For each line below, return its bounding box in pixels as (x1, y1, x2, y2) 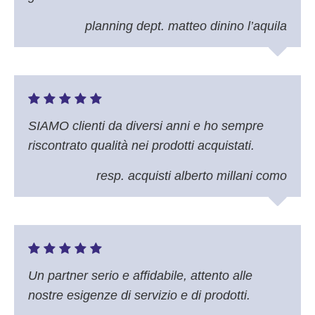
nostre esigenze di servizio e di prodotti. (28, 288, 250, 303)
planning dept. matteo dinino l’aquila (85, 19, 287, 34)
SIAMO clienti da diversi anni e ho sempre (28, 119, 264, 134)
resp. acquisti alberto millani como (96, 169, 287, 184)
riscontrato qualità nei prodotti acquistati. (28, 139, 255, 153)
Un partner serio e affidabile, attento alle (28, 269, 252, 283)
